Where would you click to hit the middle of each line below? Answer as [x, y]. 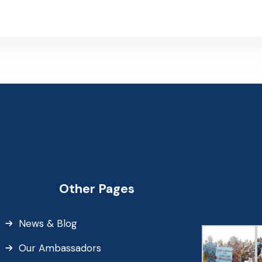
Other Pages [96, 189]
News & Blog [48, 223]
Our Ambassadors [60, 248]
